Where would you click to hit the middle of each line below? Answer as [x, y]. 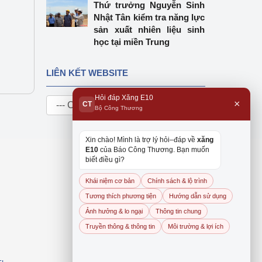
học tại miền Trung [132, 42]
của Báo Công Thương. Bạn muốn [154, 150]
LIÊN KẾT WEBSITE [87, 73]
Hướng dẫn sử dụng [198, 196]
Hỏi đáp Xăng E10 [124, 98]
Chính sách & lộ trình [177, 181]
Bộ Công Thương [119, 108]
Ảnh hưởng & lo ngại [114, 211]
